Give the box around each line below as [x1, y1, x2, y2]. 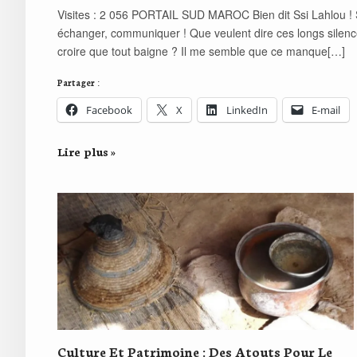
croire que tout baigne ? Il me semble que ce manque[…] [57, 43, 345, 60]
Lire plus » [57, 143, 116, 160]
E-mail [312, 103, 340, 118]
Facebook [86, 103, 132, 118]
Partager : [57, 76, 100, 89]
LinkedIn [226, 103, 268, 118]
